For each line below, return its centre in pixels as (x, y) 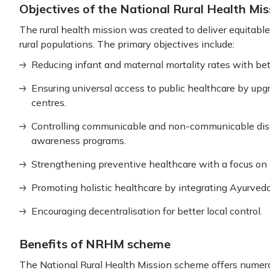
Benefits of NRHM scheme (95, 244)
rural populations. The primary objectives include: (127, 44)
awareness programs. (79, 140)
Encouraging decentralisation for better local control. (147, 211)
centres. (49, 102)
